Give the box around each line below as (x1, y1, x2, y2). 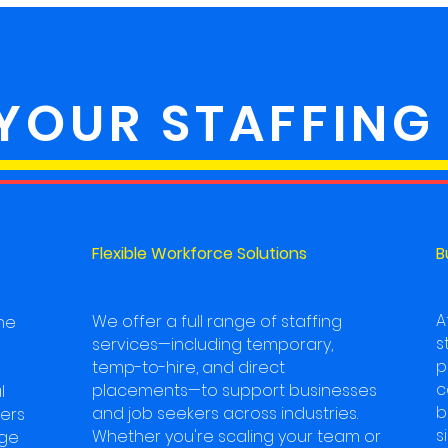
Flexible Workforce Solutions (92, 242, 307, 265)
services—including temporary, (92, 333, 333, 356)
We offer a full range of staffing (92, 310, 342, 333)
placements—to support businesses (92, 379, 377, 402)
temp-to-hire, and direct (92, 356, 285, 379)
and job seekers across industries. (92, 402, 358, 425)
